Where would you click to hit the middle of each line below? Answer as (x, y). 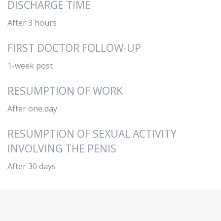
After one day (32, 108)
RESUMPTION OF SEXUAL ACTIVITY (92, 133)
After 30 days (32, 166)
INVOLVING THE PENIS (62, 148)
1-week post (30, 65)
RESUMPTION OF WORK (65, 91)
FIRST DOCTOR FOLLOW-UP (74, 48)
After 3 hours (32, 22)
